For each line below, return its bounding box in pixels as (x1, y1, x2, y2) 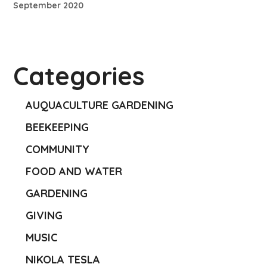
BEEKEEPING (26, 120, 89, 135)
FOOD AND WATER (26, 164, 123, 179)
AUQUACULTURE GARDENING (26, 98, 174, 113)
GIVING (26, 209, 63, 223)
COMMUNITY (26, 142, 90, 157)
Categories (13, 60, 145, 92)
